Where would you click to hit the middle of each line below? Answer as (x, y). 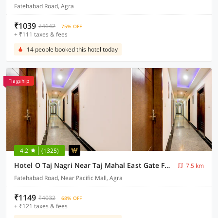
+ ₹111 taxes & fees (41, 34)
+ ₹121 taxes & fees (41, 206)
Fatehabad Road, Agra (44, 6)
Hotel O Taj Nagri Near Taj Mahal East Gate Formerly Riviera (167, 165)
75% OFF (72, 26)
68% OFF (72, 198)
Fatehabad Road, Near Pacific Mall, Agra (68, 178)
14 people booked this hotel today (72, 49)
